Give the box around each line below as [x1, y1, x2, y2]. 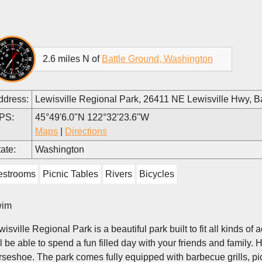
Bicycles [139, 168, 174, 179]
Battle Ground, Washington [102, 53, 213, 64]
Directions [65, 126, 107, 136]
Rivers [105, 168, 132, 179]
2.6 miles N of [43, 53, 102, 64]
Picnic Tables [43, 168, 98, 179]
